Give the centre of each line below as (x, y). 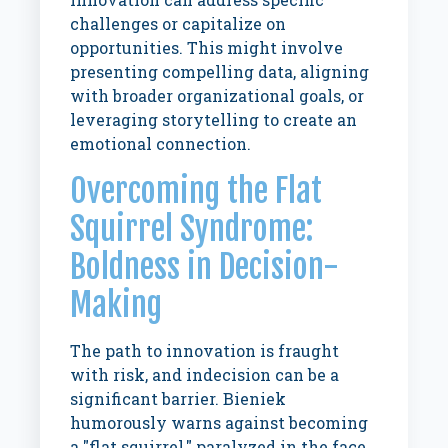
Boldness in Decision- (205, 266)
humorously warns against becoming (219, 422)
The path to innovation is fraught (205, 350)
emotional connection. (161, 143)
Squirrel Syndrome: (192, 228)
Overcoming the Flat (196, 190)
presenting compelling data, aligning (220, 71)
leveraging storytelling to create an (214, 119)
